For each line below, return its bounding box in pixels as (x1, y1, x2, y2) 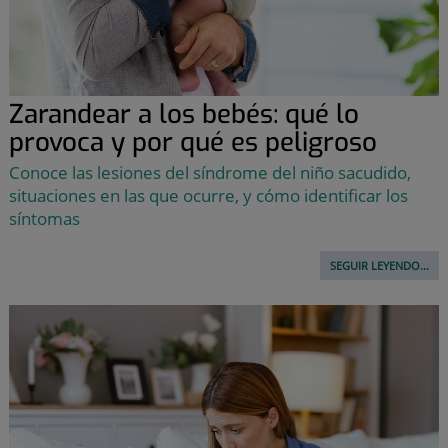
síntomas (8, 206, 80, 230)
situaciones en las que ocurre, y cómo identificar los (8, 183, 408, 207)
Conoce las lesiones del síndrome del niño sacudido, (8, 160, 411, 184)
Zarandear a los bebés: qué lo (8, 96, 359, 132)
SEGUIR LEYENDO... (330, 257, 430, 273)
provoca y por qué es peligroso (8, 124, 377, 160)
